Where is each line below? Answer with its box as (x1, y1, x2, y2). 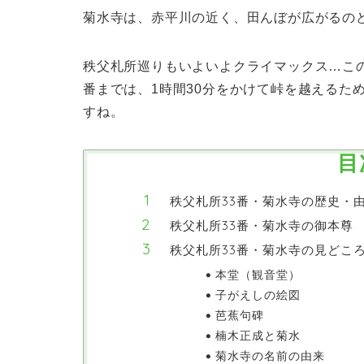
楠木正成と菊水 (214, 327, 301, 342)
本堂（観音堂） (214, 266, 301, 281)
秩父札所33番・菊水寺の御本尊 (170, 217, 353, 233)
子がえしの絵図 (214, 287, 301, 301)
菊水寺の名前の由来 (214, 348, 325, 362)
